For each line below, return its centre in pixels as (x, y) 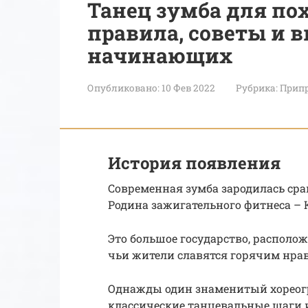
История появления (194, 163)
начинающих (160, 55)
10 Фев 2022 (188, 88)
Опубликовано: (123, 88)
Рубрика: (257, 88)
